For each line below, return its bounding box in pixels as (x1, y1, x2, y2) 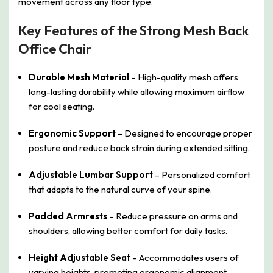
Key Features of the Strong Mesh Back (18, 22, 249, 40)
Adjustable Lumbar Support (29, 169, 153, 181)
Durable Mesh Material (29, 71, 129, 83)
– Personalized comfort (153, 169, 250, 181)
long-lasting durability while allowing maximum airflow (29, 86, 244, 98)
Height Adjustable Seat (29, 252, 130, 264)
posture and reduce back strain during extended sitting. (29, 142, 250, 154)
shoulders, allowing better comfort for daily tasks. (29, 225, 227, 237)
